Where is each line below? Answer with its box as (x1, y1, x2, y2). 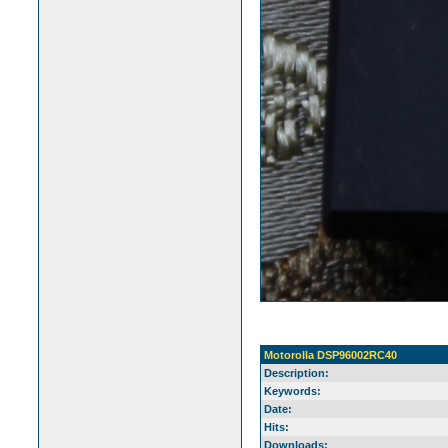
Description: (264, 367, 329, 379)
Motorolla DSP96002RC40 (264, 349, 397, 361)
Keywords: (264, 385, 321, 397)
